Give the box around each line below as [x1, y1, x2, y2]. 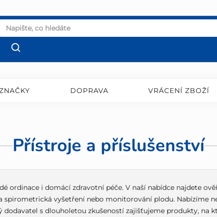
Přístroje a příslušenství [13, 134, 204, 158]
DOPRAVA [70, 86, 108, 95]
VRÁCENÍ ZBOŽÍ [148, 86, 209, 95]
